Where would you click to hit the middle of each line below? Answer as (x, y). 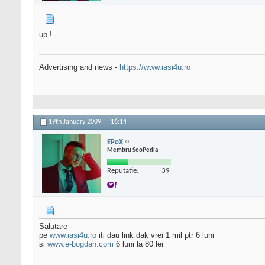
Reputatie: (123, 170)
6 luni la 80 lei (138, 244)
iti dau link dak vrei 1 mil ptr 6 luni (155, 235)
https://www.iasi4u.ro (155, 67)
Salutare (53, 227)
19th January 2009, (77, 122)
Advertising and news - (79, 67)
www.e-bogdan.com (80, 244)
